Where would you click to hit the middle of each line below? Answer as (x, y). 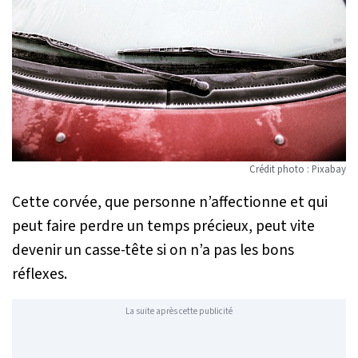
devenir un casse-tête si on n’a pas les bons (153, 251)
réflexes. (40, 274)
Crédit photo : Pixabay (298, 170)
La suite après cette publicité (179, 311)
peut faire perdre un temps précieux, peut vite (163, 227)
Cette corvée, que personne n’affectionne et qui (170, 203)
